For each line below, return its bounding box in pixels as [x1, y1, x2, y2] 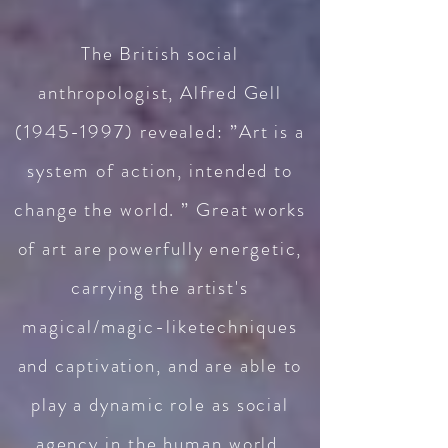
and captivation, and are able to [17, 352, 303, 379]
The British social [80, 40, 240, 67]
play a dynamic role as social [30, 391, 290, 418]
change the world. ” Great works [14, 196, 306, 223]
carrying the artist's [71, 274, 249, 301]
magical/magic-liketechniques [22, 313, 298, 340]
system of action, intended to [26, 157, 294, 184]
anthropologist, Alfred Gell [37, 79, 283, 106]
